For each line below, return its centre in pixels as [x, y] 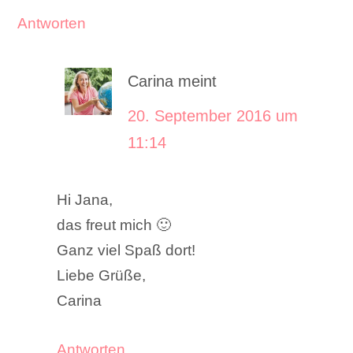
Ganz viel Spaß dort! [126, 250]
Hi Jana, [85, 199]
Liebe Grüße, [102, 275]
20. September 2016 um [213, 115]
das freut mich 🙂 [114, 225]
